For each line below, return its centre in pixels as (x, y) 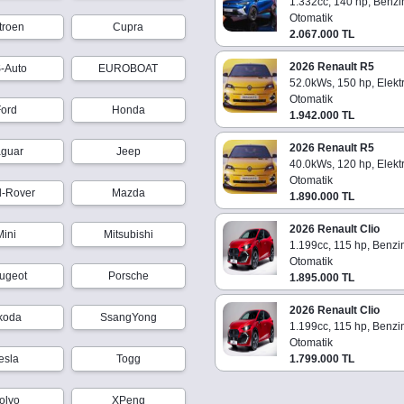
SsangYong (128, 317)
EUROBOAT (129, 68)
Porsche (128, 275)
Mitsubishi (128, 234)
